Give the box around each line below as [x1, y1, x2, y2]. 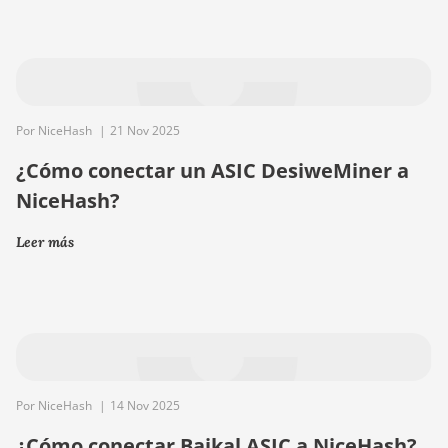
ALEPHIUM [342, 10, 411, 29]
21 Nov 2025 [110, 122, 180, 139]
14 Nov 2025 [110, 397, 180, 414]
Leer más [16, 233, 74, 251]
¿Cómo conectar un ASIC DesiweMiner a [16, 157, 409, 184]
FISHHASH [342, 47, 408, 66]
